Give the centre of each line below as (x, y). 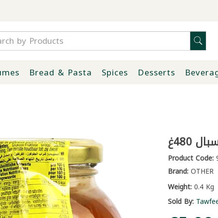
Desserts (156, 72)
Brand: (178, 172)
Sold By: (181, 202)
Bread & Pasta (60, 72)
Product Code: (191, 158)
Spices (115, 72)
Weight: (180, 187)
